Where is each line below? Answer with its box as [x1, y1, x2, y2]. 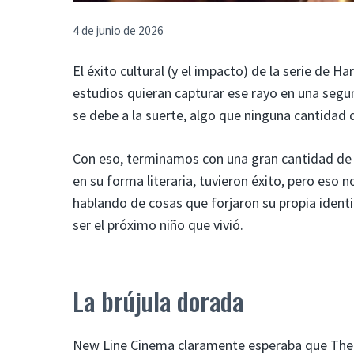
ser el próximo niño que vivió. [73, 215, 243, 234]
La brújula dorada [73, 281, 243, 319]
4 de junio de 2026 [73, 23, 164, 39]
